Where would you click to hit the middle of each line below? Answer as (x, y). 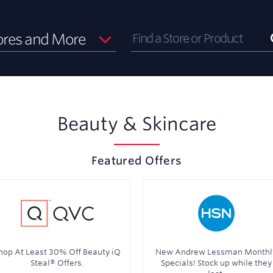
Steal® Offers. (57, 263)
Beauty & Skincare (136, 124)
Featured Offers (139, 160)
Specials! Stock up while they (216, 263)
